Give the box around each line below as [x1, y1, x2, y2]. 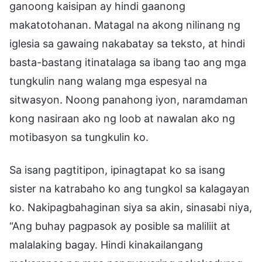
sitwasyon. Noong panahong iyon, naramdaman [9, 93, 248, 106]
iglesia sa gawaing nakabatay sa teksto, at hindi [9, 37, 245, 50]
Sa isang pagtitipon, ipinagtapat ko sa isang [9, 163, 225, 176]
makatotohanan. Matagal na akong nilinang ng [9, 18, 240, 31]
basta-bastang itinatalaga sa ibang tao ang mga [9, 56, 246, 68]
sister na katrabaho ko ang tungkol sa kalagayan [9, 182, 250, 195]
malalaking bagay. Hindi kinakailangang [9, 238, 203, 251]
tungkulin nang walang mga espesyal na [9, 74, 207, 87]
